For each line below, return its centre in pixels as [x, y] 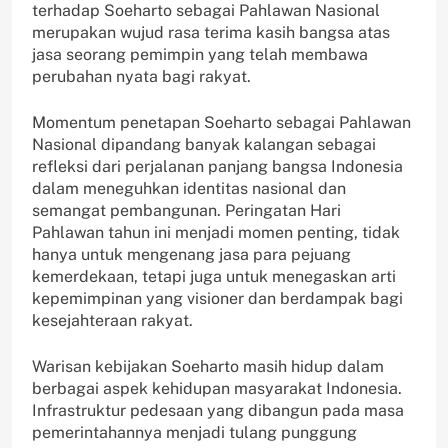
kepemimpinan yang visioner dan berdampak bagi [217, 299]
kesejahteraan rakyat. [112, 321]
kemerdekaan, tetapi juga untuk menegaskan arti [214, 277]
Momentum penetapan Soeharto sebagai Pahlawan [221, 123]
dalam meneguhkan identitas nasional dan [189, 189]
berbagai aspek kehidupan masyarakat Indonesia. [217, 389]
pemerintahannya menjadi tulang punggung [194, 433]
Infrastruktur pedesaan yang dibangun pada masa [218, 411]
